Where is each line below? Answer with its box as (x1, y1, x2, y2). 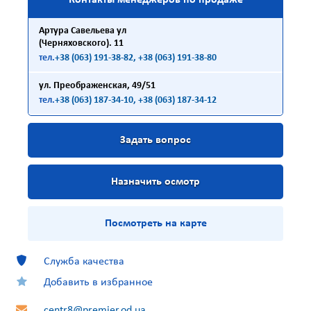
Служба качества (44, 256, 124, 267)
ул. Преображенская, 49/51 (39, 81, 155, 91)
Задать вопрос (120, 135, 191, 146)
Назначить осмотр (111, 176, 200, 187)
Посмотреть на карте (104, 218, 207, 229)
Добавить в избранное (44, 277, 153, 288)
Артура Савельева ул (39, 26, 126, 36)
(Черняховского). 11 (39, 38, 124, 49)
